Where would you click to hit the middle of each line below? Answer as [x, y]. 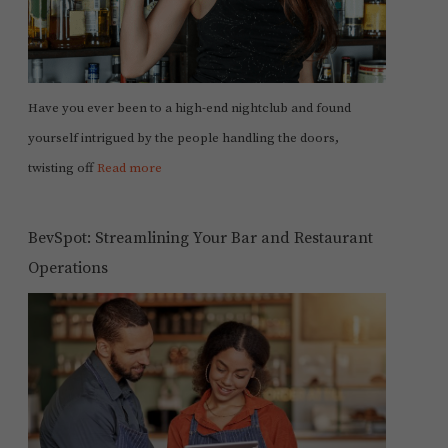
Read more [129, 168]
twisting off [62, 168]
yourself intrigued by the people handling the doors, [183, 138]
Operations [67, 268]
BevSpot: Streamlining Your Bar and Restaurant [200, 238]
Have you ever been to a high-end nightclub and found [189, 108]
